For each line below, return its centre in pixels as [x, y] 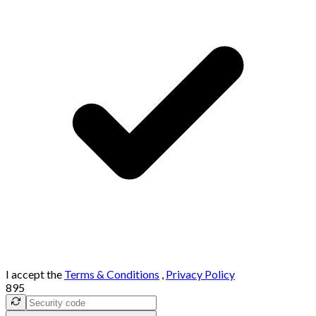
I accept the [34, 274]
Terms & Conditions [112, 274]
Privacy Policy [200, 274]
